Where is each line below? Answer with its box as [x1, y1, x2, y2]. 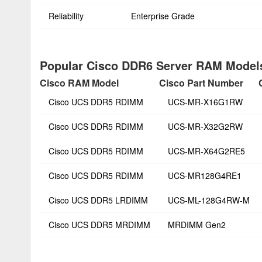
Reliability [49, 10, 84, 22]
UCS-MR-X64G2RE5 [168, 145, 245, 157]
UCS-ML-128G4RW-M [168, 194, 250, 206]
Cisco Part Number [159, 76, 243, 89]
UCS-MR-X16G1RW [168, 96, 243, 108]
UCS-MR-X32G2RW [168, 120, 243, 132]
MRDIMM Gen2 [168, 219, 226, 230]
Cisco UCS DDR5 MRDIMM [49, 219, 150, 230]
